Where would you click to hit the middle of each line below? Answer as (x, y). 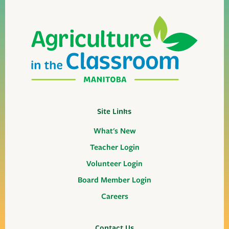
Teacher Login (114, 147)
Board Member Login (114, 180)
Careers (114, 197)
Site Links (114, 112)
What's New (114, 131)
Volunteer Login (114, 164)
